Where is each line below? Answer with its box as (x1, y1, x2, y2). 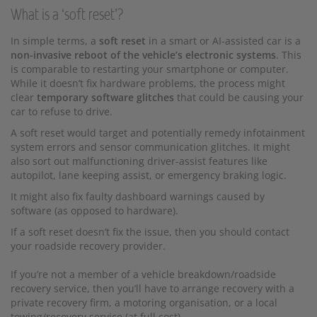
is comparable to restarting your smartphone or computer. (11, 62, 289, 76)
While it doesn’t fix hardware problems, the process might (11, 76, 285, 90)
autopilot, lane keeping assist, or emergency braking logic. (11, 168, 287, 182)
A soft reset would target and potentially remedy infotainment (11, 125, 305, 139)
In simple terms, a (11, 33, 99, 47)
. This (276, 47, 301, 62)
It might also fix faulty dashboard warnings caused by (11, 189, 265, 203)
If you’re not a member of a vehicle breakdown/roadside (11, 267, 276, 281)
